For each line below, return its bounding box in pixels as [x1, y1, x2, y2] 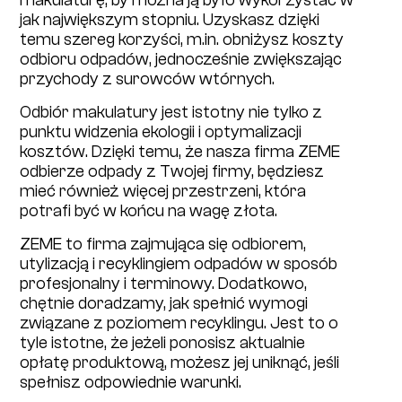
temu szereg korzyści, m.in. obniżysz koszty [20, 29, 345, 49]
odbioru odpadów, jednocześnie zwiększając [20, 48, 343, 69]
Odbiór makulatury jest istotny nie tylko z [20, 102, 323, 123]
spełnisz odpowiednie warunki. [20, 372, 242, 393]
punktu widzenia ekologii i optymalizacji [20, 122, 302, 143]
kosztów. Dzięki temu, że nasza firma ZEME [20, 142, 341, 162]
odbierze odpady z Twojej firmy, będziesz [20, 162, 325, 182]
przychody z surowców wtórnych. [20, 68, 275, 89]
